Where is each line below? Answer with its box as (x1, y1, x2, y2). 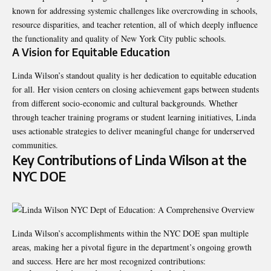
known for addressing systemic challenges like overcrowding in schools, (12, 5, 258, 17)
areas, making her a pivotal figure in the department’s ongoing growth (12, 241, 252, 253)
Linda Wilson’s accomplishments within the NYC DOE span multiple (12, 227, 249, 239)
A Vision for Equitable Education (12, 45, 170, 59)
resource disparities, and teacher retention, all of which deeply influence (12, 19, 258, 31)
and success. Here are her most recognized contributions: (12, 255, 206, 267)
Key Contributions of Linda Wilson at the (12, 151, 246, 168)
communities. (12, 139, 58, 151)
